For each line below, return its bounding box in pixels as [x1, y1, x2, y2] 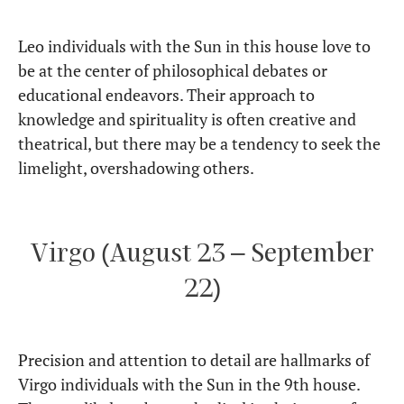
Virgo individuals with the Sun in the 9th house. [18, 373, 360, 396]
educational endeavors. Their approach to [18, 84, 315, 106]
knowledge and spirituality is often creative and [18, 108, 356, 131]
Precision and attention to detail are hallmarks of [18, 349, 370, 372]
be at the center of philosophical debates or [18, 60, 327, 82]
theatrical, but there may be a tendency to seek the [18, 133, 381, 155]
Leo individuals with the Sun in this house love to [18, 35, 371, 58]
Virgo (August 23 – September [30, 236, 374, 268]
